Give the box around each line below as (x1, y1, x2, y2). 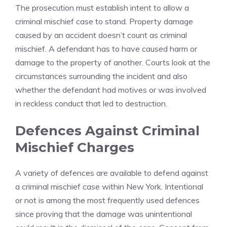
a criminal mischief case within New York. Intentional (15, 181, 203, 192)
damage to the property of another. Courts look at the (15, 57, 210, 67)
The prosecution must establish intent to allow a (15, 3, 189, 13)
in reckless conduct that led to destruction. (15, 98, 167, 108)
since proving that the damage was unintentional (15, 209, 192, 219)
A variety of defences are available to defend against (15, 168, 208, 178)
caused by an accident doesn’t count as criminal (15, 30, 187, 40)
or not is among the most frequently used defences (15, 195, 200, 205)
